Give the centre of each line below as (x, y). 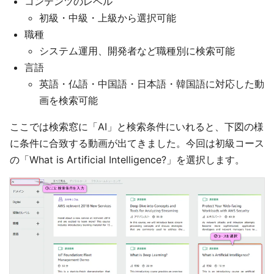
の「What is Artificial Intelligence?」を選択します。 (127, 160)
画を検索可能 (68, 101)
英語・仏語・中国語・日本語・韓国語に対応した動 (152, 84)
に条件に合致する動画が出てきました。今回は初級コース (137, 143)
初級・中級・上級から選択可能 (108, 18)
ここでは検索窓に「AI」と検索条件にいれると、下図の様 (137, 127)
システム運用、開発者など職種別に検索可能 (137, 51)
